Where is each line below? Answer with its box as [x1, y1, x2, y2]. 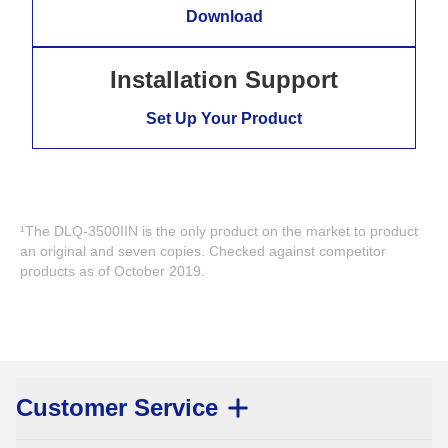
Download [185, 8, 263, 25]
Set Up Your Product [146, 110, 302, 127]
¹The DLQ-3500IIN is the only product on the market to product [20, 223, 418, 239]
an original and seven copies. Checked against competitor [20, 243, 386, 259]
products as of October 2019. [20, 263, 205, 279]
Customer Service [16, 394, 218, 421]
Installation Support [110, 66, 338, 93]
